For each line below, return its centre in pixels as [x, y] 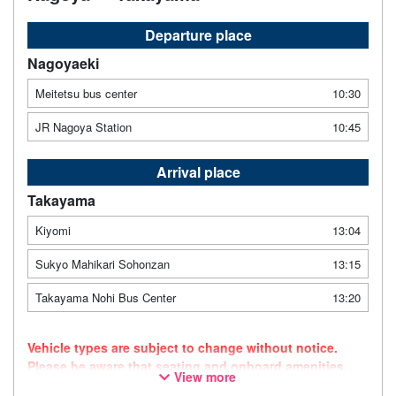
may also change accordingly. [118, 385]
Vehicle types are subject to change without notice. [183, 348]
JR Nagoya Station [84, 127]
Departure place [198, 35]
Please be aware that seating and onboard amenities [186, 366]
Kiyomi [53, 231]
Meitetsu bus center [86, 94]
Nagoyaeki [63, 64]
